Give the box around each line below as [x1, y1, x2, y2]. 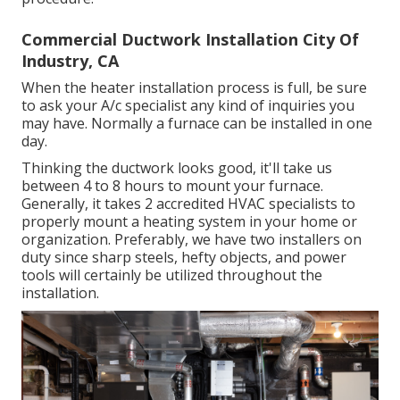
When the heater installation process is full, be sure [21, 78, 367, 98]
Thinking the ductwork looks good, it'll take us [21, 158, 332, 179]
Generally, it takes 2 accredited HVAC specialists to [21, 194, 355, 214]
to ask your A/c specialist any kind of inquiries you [21, 96, 354, 116]
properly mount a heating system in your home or [21, 212, 357, 232]
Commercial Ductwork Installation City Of [21, 29, 359, 51]
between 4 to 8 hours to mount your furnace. [21, 176, 323, 196]
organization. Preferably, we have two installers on [21, 229, 362, 250]
